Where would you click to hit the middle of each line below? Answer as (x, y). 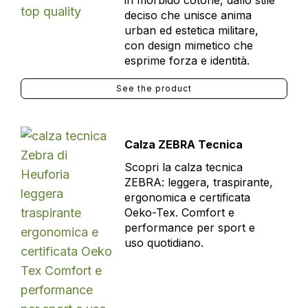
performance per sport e (189, 228)
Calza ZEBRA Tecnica (183, 144)
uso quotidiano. (164, 243)
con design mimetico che (188, 45)
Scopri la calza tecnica (183, 167)
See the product (154, 88)
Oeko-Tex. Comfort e (179, 212)
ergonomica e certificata (187, 197)
